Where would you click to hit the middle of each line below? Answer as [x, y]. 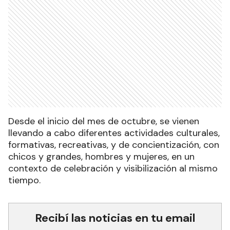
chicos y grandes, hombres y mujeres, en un [101, 157]
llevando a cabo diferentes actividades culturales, [114, 133]
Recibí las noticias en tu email [115, 218]
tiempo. [24, 180]
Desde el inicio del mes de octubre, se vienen [104, 121]
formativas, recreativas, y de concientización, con [114, 145]
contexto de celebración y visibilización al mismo [113, 169]
